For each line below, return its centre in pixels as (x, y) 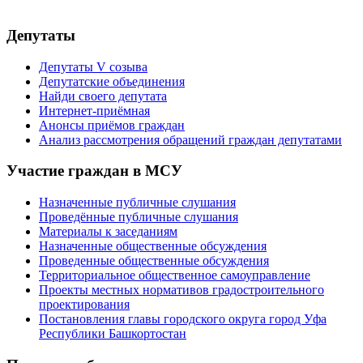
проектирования (84, 305)
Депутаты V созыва (93, 66)
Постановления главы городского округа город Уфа (183, 319)
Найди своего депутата (103, 96)
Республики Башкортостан (113, 334)
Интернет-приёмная (94, 110)
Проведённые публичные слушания (139, 217)
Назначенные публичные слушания (137, 203)
